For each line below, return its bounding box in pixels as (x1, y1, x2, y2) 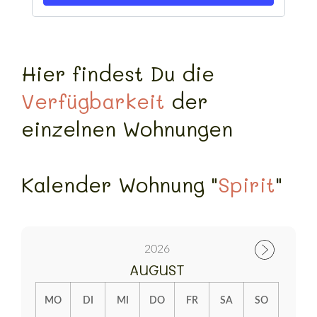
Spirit (218, 171, 275, 198)
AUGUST (129, 260, 185, 279)
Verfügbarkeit (21, 88, 165, 115)
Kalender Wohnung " (21, 171, 218, 198)
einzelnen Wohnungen (21, 115, 233, 142)
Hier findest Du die (21, 60, 214, 87)
